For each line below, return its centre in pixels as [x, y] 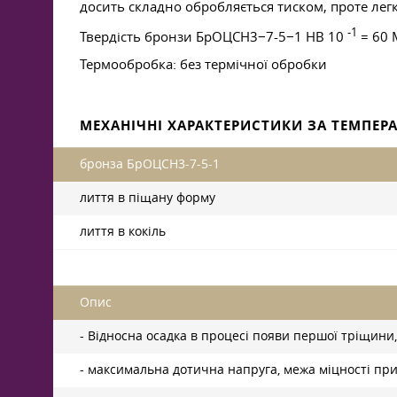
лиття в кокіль [123, 231]
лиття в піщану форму [148, 198]
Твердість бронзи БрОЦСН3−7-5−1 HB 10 [214, 36]
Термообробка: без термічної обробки [203, 64]
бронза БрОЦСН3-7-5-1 [150, 164]
